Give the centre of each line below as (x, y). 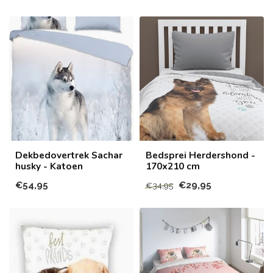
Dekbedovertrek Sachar (69, 155)
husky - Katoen (49, 166)
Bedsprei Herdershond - (200, 155)
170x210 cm (173, 166)
